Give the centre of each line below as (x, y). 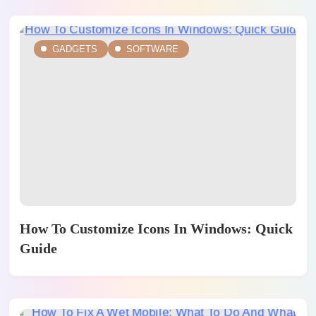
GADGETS (75, 49)
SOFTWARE (152, 49)
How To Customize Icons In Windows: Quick (156, 228)
